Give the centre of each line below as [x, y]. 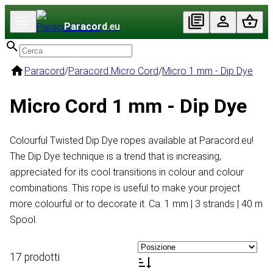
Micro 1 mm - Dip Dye [207, 71]
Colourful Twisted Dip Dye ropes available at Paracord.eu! [132, 141]
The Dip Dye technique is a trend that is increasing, [115, 157]
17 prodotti [35, 257]
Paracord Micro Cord [113, 71]
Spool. [23, 220]
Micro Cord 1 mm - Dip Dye [128, 106]
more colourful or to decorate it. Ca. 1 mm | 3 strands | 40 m [136, 204]
